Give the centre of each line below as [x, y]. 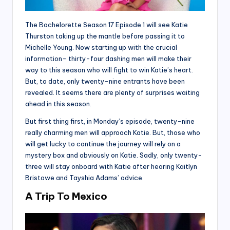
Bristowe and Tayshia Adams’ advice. [84, 178]
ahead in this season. [58, 104]
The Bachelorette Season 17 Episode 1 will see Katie [107, 25]
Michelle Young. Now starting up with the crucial [101, 47]
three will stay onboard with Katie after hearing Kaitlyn [111, 167]
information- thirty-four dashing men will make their [108, 59]
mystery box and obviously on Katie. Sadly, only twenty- [114, 155]
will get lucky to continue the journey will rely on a [103, 144]
